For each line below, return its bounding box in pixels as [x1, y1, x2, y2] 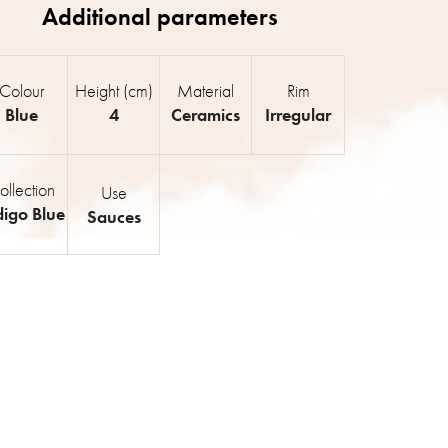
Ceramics [171, 102, 241, 126]
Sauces [86, 204, 141, 228]
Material [177, 78, 235, 102]
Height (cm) [74, 78, 153, 102]
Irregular [265, 102, 332, 126]
